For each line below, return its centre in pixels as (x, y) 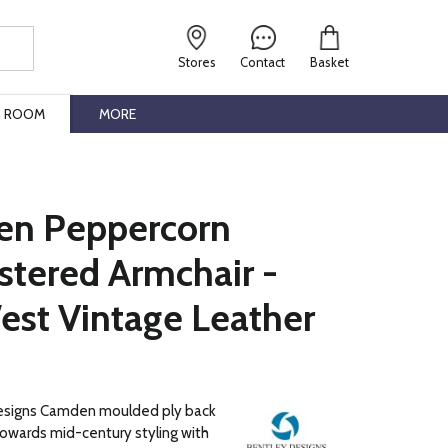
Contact (263, 62)
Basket (329, 62)
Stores (197, 62)
